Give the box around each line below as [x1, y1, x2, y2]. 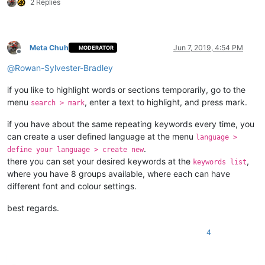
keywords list [193, 157, 247, 166]
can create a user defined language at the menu [7, 131, 196, 141]
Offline [18, 51, 40, 61]
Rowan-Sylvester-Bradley [15, 62, 113, 73]
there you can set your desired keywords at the [7, 156, 193, 166]
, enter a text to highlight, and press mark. [85, 96, 247, 107]
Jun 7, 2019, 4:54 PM [173, 43, 243, 52]
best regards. [7, 202, 59, 213]
